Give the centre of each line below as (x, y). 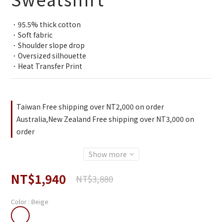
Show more (108, 154)
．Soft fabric (32, 35)
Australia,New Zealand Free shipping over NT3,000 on (105, 119)
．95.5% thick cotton (46, 25)
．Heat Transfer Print (47, 66)
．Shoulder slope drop (48, 45)
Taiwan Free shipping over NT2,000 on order (90, 107)
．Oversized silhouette (49, 56)
